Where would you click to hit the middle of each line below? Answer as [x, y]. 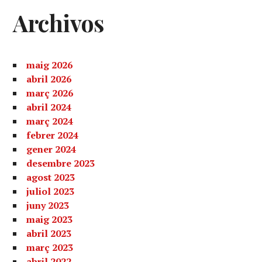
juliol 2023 [51, 191]
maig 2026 [50, 65]
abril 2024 [49, 107]
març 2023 [50, 247]
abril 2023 [49, 233]
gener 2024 [51, 149]
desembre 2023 [61, 163]
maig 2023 [50, 219]
